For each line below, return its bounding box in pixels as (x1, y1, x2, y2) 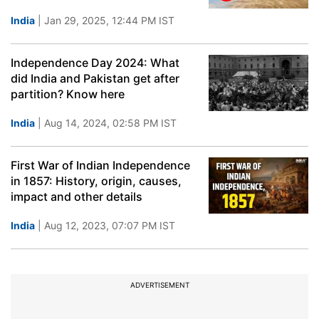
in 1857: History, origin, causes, (11, 174, 182, 188)
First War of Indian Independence (11, 158, 190, 172)
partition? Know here (11, 87, 125, 101)
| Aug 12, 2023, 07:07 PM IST (35, 219, 175, 231)
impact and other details (11, 189, 142, 204)
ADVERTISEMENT (130, 281, 189, 289)
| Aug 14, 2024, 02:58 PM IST (35, 117, 177, 129)
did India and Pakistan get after (11, 71, 179, 85)
